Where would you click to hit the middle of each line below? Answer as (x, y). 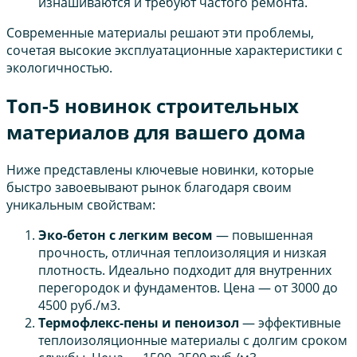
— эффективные (290, 323)
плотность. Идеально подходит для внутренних (185, 271)
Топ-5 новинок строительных (153, 106)
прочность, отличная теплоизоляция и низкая (182, 253)
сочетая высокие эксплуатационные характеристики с (175, 51)
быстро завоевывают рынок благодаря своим (149, 188)
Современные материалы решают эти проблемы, (160, 33)
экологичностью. (59, 68)
